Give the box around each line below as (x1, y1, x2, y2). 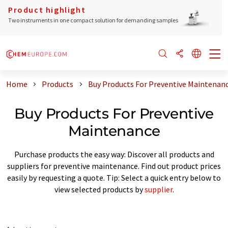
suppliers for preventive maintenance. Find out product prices (7, 160, 221, 171)
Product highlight (8, 5, 86, 15)
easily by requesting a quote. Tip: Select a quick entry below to (7, 172, 221, 183)
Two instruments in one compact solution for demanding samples (8, 16, 178, 24)
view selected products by (54, 184, 145, 194)
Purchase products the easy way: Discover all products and (14, 149, 214, 159)
